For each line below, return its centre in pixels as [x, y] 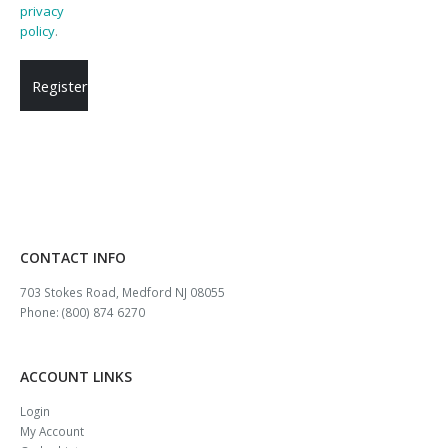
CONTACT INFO [73, 258]
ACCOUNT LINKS [76, 376]
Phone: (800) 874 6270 [82, 311]
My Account [52, 430]
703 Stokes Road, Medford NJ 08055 [122, 291]
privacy [42, 11]
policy [37, 31]
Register [60, 85]
